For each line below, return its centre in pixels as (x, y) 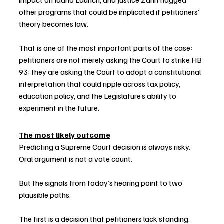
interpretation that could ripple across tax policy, (100, 84)
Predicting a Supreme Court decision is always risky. (105, 147)
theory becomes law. (54, 24)
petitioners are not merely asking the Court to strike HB (111, 60)
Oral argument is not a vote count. (76, 159)
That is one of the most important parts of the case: (106, 48)
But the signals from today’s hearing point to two (101, 183)
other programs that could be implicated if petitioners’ (110, 12)
